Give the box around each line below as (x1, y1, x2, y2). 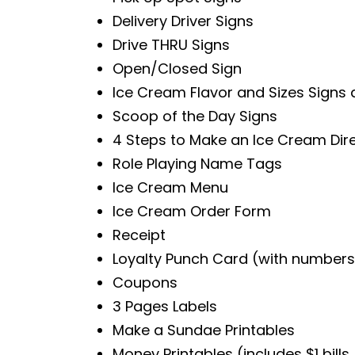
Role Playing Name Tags (113, 154, 282, 174)
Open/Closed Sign (113, 59, 242, 79)
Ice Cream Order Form (113, 201, 271, 222)
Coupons (113, 273, 177, 293)
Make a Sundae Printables (113, 320, 295, 341)
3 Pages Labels (113, 296, 217, 317)
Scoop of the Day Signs (113, 106, 277, 127)
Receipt (113, 225, 166, 246)
